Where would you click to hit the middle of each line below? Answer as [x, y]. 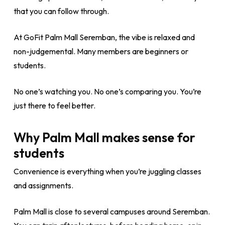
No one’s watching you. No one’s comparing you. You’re [107, 91]
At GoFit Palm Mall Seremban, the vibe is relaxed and [104, 37]
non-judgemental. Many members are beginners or [101, 51]
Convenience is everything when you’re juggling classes [107, 171]
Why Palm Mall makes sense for [104, 137]
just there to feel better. [54, 105]
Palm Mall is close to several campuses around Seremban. [111, 211]
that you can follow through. [61, 11]
